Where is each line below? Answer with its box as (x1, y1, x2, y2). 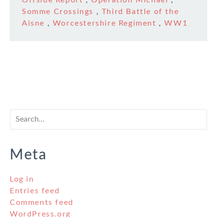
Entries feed (10, 187, 60, 195)
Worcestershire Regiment (52, 19, 156, 28)
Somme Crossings (22, 8, 93, 16)
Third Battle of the (101, 8, 179, 16)
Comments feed (10, 199, 74, 207)
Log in (10, 175, 34, 184)
